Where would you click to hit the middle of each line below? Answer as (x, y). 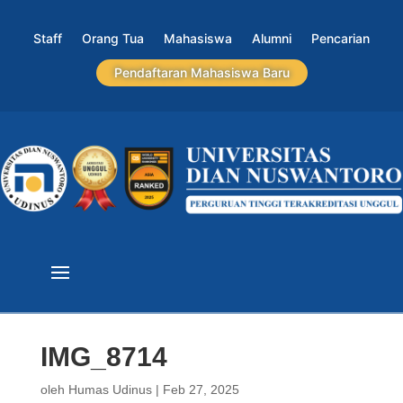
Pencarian (340, 38)
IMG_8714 (103, 357)
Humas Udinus (110, 390)
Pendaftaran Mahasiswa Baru (201, 72)
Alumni (272, 38)
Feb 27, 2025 (201, 390)
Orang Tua (113, 38)
